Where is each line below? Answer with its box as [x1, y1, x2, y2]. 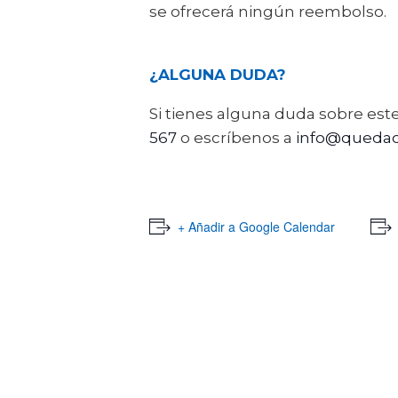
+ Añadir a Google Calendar [178, 217, 335, 235]
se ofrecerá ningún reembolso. [149, 2, 386, 20]
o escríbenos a [177, 128, 296, 147]
